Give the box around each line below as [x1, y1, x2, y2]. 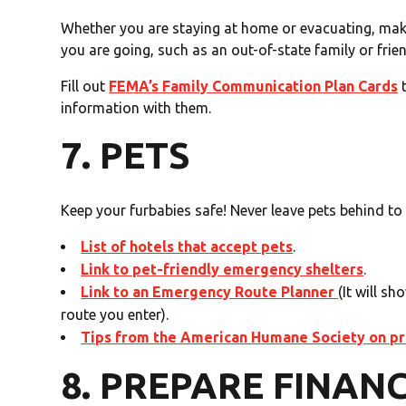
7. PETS [61, 134, 191, 177]
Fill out [61, 78, 110, 95]
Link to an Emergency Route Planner [81, 284, 339, 301]
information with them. [61, 100, 212, 117]
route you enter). [61, 306, 169, 324]
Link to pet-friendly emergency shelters [81, 261, 364, 278]
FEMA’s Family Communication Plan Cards [109, 78, 399, 95]
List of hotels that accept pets [81, 238, 294, 256]
